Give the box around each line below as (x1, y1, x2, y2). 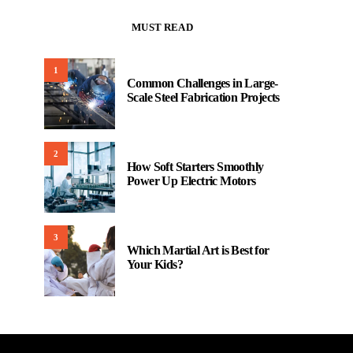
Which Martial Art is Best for (127, 243, 269, 257)
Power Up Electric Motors (127, 174, 256, 188)
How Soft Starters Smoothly (127, 160, 264, 173)
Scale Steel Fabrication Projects (127, 91, 280, 104)
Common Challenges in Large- (127, 76, 278, 90)
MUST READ (132, 21, 193, 33)
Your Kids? (127, 258, 183, 271)
